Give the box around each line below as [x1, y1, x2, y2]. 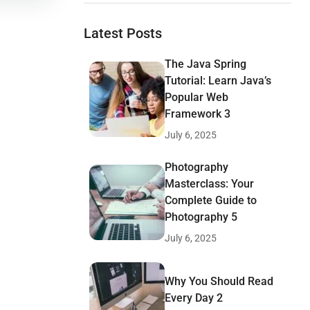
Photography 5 [165, 210, 237, 224]
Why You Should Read [165, 274, 273, 288]
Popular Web [165, 90, 228, 104]
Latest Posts [84, 24, 162, 42]
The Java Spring [165, 57, 246, 71]
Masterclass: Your [165, 176, 254, 190]
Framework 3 [165, 107, 230, 120]
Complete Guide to [165, 193, 257, 207]
